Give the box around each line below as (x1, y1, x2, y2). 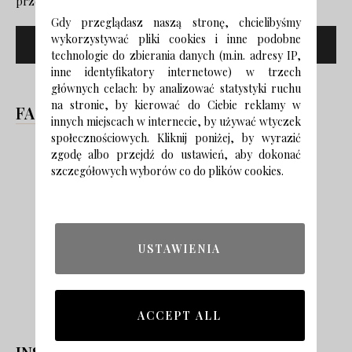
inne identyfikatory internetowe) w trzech (50, 64, 302, 79)
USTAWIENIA (138, 241, 222, 256)
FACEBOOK (16, 101, 101, 123)
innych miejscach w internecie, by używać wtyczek (50, 114, 302, 129)
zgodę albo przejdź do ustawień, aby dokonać (50, 147, 302, 162)
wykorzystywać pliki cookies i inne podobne (50, 31, 302, 46)
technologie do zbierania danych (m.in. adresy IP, (50, 48, 302, 63)
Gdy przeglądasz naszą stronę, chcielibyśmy (50, 15, 302, 30)
